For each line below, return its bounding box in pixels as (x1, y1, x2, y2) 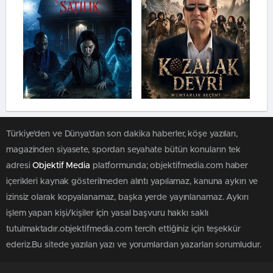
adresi (6, 161, 33, 170)
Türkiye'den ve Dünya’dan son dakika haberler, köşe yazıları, (6, 130, 238, 138)
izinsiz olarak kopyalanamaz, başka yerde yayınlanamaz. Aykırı (6, 193, 249, 202)
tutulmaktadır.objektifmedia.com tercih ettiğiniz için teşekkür (6, 225, 241, 233)
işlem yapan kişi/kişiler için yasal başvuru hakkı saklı (6, 209, 208, 218)
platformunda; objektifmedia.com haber (90, 161, 249, 170)
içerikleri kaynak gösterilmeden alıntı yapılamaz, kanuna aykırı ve (6, 177, 258, 186)
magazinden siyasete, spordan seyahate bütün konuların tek (6, 146, 241, 154)
